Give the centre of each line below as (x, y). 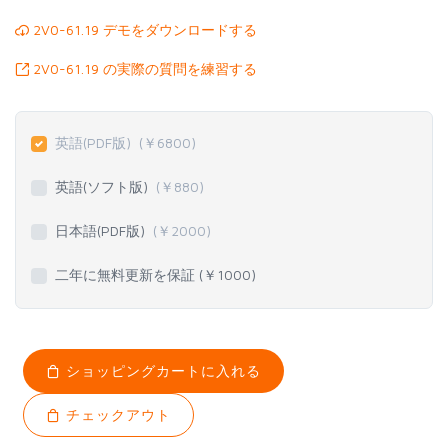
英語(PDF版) (97, 143)
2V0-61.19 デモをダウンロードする (143, 30)
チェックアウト (115, 415)
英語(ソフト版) (105, 187)
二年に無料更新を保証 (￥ (136, 275)
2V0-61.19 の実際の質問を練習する (143, 69)
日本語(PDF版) (104, 231)
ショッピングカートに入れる (160, 371)
